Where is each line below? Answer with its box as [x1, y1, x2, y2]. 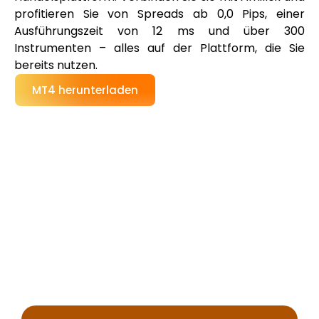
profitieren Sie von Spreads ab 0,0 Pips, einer [14, 6, 305, 22]
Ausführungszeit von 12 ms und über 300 [14, 23, 305, 39]
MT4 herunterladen [32, 83, 138, 98]
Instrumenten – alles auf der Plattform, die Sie [14, 40, 305, 56]
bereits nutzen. [14, 57, 98, 73]
